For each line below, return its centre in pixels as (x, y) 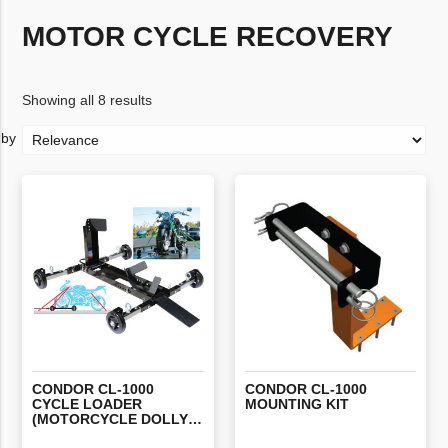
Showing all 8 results (87, 99)
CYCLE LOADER (87, 403)
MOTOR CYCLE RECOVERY (208, 37)
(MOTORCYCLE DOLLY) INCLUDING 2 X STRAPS (195, 418)
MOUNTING (283, 403)
